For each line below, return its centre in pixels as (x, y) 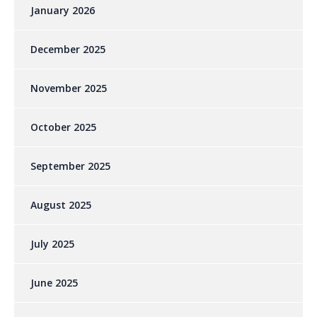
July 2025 (52, 244)
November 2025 (69, 88)
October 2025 (63, 127)
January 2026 (63, 11)
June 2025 (54, 283)
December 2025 (68, 50)
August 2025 (61, 205)
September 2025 (70, 166)
